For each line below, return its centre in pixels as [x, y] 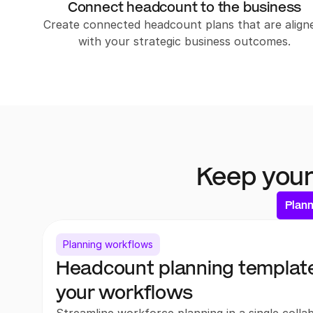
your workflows [125, 292]
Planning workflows [108, 244]
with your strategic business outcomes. [184, 41]
